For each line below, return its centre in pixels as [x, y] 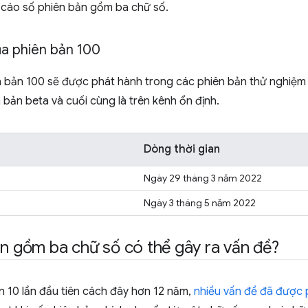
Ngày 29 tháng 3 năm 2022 [203, 178]
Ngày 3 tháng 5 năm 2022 [200, 203]
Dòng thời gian [182, 149]
